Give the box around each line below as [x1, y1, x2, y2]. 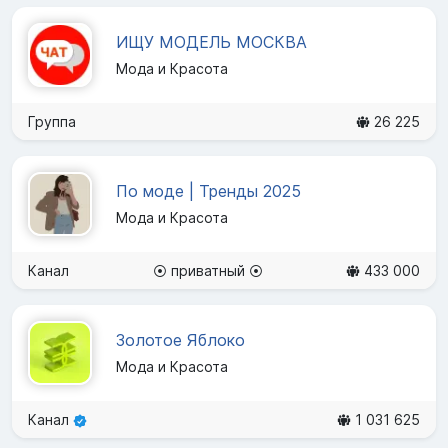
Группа [28, 112, 76, 130]
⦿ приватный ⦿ [152, 261, 263, 279]
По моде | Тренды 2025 [116, 181, 301, 202]
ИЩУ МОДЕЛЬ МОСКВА [116, 32, 307, 53]
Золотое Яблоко [116, 330, 245, 351]
